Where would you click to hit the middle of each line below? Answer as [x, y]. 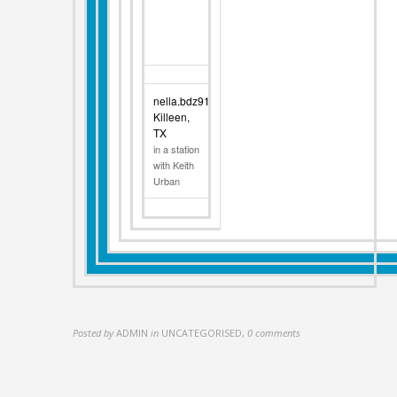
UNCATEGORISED [202, 332]
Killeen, [172, 117]
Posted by [93, 332]
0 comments [274, 332]
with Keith [174, 165]
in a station [177, 149]
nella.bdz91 [182, 101]
